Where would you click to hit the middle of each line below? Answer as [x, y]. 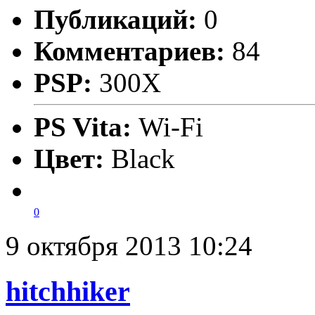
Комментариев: [129, 51]
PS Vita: [86, 127]
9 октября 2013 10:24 [129, 246]
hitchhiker [68, 291]
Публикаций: [115, 20]
